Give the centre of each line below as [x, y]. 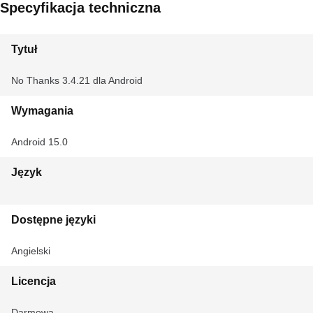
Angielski [31, 251]
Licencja [34, 281]
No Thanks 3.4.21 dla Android [77, 80]
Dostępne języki [53, 220]
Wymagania [42, 111]
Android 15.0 [39, 142]
